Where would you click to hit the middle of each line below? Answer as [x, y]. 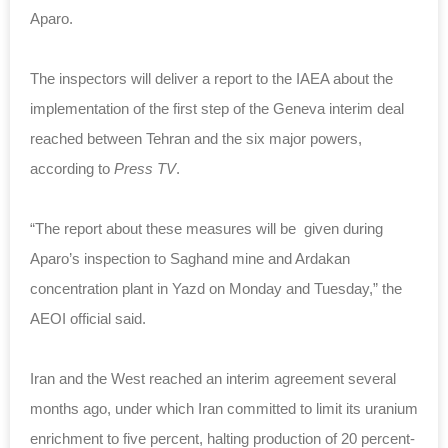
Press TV [145, 168]
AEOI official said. [88, 318]
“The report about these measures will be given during [206, 228]
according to [72, 168]
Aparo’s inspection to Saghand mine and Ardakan [190, 258]
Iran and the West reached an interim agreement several [213, 378]
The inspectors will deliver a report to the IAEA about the [211, 78]
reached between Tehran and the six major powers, [196, 138]
